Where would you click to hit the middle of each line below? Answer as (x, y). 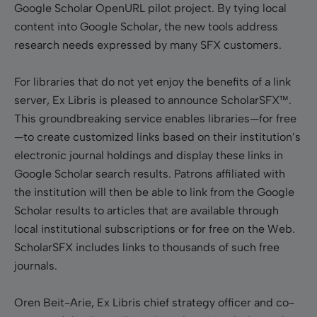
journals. (36, 265)
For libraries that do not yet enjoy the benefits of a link (152, 81)
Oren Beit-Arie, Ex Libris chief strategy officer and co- (154, 302)
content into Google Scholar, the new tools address (146, 26)
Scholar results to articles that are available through (146, 210)
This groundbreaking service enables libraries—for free (155, 118)
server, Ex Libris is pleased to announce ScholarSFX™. (153, 100)
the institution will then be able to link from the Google (154, 192)
